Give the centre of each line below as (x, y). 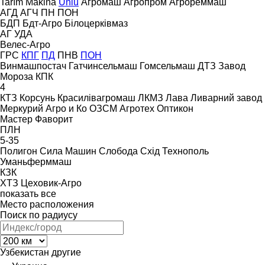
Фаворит (54, 119)
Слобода (118, 151)
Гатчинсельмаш (103, 66)
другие (66, 252)
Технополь (185, 151)
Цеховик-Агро (51, 183)
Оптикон (175, 108)
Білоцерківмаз (96, 23)
